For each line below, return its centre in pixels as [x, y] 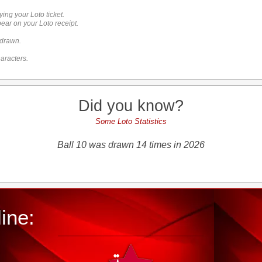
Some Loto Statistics [131, 121]
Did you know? [131, 106]
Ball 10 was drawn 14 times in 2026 [131, 145]
